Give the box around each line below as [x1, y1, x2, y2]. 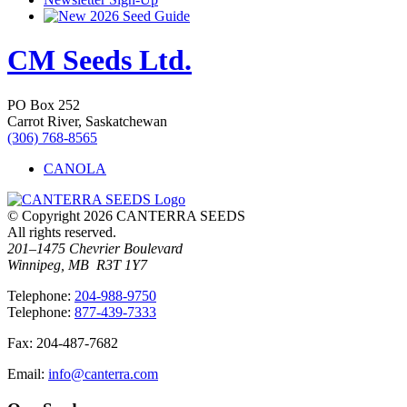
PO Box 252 [7, 96, 80, 113]
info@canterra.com [48, 365, 158, 382]
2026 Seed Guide [86, 8, 190, 24]
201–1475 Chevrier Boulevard [7, 240, 183, 256]
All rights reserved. [7, 223, 116, 240]
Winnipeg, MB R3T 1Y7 [7, 256, 147, 273]
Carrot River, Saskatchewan [7, 113, 167, 129]
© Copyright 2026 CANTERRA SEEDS [7, 207, 245, 223]
